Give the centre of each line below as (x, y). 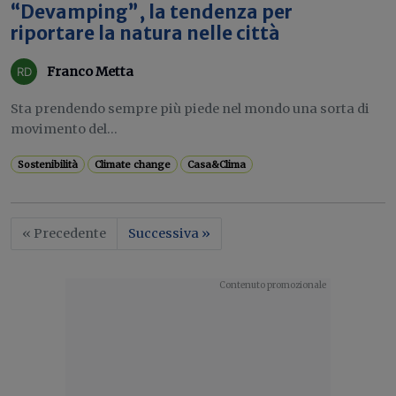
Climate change (133, 164)
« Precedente (64, 233)
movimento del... (64, 129)
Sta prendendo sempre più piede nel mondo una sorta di (190, 109)
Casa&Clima (217, 164)
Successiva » (169, 233)
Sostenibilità (48, 164)
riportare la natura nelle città (145, 34)
